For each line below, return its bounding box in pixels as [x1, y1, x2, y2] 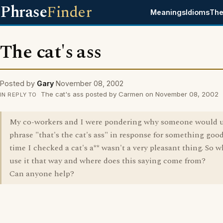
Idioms [186, 8, 210, 16]
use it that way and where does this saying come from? [9, 155, 206, 167]
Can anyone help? [9, 168, 74, 180]
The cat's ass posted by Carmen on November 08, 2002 [38, 90, 219, 98]
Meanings [150, 8, 186, 16]
